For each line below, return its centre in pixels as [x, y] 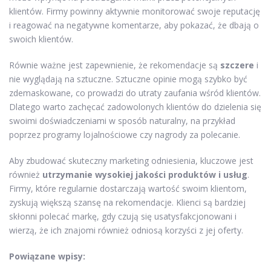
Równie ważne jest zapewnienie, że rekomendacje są [115, 65]
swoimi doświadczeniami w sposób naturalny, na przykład [122, 120]
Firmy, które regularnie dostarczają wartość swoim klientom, [128, 188]
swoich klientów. [41, 39]
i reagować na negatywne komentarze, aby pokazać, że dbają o [134, 25]
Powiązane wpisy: [47, 256]
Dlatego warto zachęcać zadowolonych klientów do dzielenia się [135, 106]
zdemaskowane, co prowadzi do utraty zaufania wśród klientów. [135, 93]
